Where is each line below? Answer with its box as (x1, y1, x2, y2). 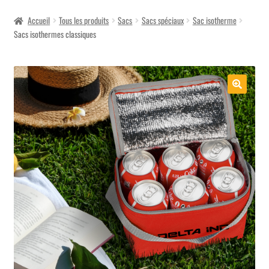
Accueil (28, 14, 50, 27)
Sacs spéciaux (141, 14, 184, 27)
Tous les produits (59, 14, 109, 27)
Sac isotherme (192, 14, 237, 27)
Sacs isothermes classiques (13, 28, 96, 41)
